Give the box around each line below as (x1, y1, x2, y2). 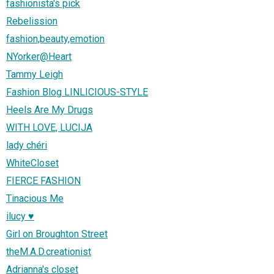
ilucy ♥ (6, 210, 34, 223)
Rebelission (6, 15, 57, 28)
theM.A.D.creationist (6, 246, 91, 258)
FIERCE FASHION (6, 175, 81, 187)
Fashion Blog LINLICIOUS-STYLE (6, 86, 148, 98)
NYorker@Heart (6, 51, 72, 63)
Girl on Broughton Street (6, 228, 108, 240)
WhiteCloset (6, 157, 59, 169)
